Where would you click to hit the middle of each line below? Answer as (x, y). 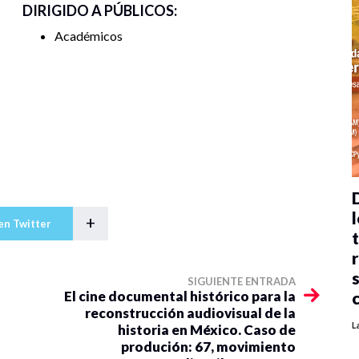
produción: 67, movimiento (208, 347)
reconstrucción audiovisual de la (190, 313)
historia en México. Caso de (207, 330)
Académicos (89, 36)
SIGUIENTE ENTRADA (242, 282)
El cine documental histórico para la (180, 296)
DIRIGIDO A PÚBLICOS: (100, 11)
